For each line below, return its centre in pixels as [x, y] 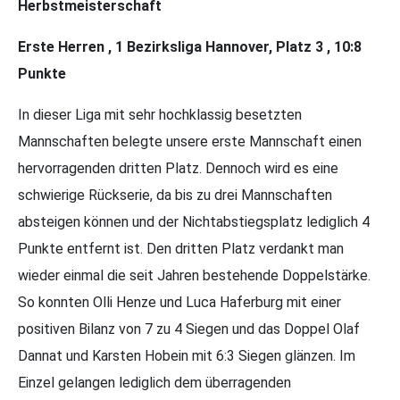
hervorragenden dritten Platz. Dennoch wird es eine [178, 169]
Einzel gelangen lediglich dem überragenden [154, 383]
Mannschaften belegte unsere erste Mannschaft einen [190, 142]
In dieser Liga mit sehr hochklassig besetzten [160, 115]
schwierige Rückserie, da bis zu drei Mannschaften [175, 196]
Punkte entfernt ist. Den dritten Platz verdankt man [181, 249]
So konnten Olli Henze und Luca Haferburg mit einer [179, 303]
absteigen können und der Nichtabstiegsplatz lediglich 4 [194, 222]
